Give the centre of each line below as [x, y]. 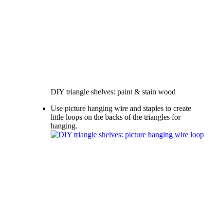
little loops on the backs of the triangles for [116, 117]
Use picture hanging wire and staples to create [121, 108]
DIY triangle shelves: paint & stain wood [113, 91]
